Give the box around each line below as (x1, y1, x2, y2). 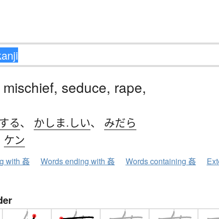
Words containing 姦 (125, 155, 196, 167)
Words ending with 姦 (40, 155, 115, 167)
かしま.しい (33, 114, 90, 130)
